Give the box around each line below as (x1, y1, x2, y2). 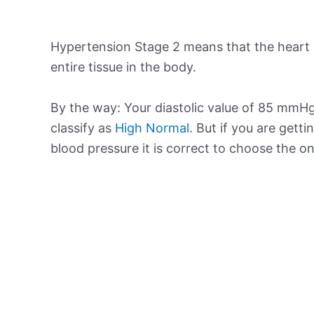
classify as (50, 120, 115, 135)
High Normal (115, 120, 189, 135)
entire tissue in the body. (50, 59, 196, 74)
